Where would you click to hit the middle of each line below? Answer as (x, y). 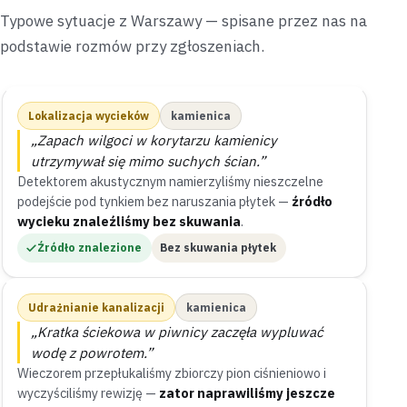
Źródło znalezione (89, 248)
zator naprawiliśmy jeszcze (247, 393)
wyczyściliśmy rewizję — (88, 393)
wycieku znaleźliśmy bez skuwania (129, 221)
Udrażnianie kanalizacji (96, 308)
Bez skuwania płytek (218, 248)
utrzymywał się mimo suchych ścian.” (148, 161)
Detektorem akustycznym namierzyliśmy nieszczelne (170, 181)
